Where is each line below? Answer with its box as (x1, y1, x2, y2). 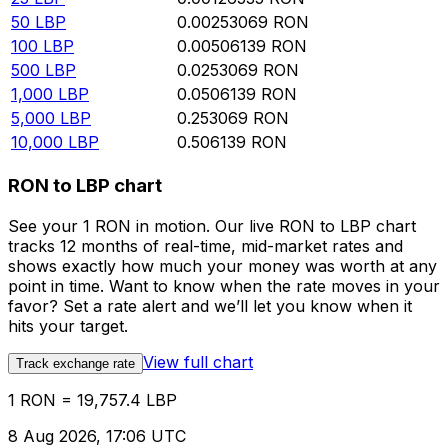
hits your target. (8, 315, 128, 336)
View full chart (143, 351, 253, 372)
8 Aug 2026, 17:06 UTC (8, 425, 186, 446)
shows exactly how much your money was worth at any (8, 255, 437, 276)
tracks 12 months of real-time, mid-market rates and (8, 235, 403, 256)
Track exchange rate (16, 355, 135, 371)
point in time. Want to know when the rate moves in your (8, 275, 440, 296)
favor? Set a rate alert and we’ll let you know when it (8, 295, 412, 316)
